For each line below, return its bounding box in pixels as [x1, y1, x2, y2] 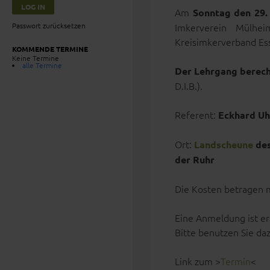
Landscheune [194, 138, 253, 151]
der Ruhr [175, 153, 215, 166]
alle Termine [22, 60, 62, 70]
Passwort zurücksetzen [12, 20, 86, 30]
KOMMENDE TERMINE [12, 44, 88, 54]
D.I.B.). [175, 79, 202, 92]
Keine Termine [12, 53, 59, 63]
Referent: [175, 108, 218, 121]
